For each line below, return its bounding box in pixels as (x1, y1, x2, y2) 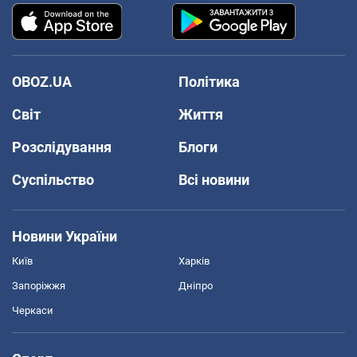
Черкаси (12, 304, 53, 316)
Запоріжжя (12, 279, 65, 292)
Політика (178, 73, 240, 90)
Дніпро (178, 279, 213, 292)
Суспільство (12, 171, 94, 188)
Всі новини (178, 171, 249, 188)
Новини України (12, 227, 117, 245)
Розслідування (12, 138, 112, 155)
